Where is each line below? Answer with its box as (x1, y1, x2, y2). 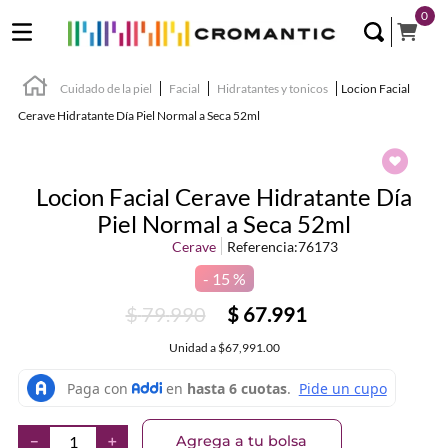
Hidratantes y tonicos (217, 80, 328, 96)
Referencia (226, 238, 294, 255)
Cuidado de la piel (60, 80, 152, 96)
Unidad (168, 340, 208, 355)
